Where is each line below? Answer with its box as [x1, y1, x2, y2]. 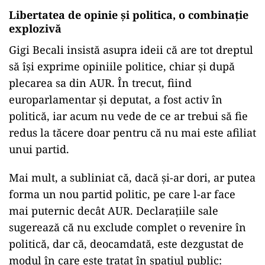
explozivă [9, 21, 62, 35]
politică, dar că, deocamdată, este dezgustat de [9, 237, 244, 251]
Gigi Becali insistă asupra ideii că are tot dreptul [9, 43, 253, 57]
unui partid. [9, 142, 69, 156]
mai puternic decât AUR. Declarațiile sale [9, 203, 218, 218]
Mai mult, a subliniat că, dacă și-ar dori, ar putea [9, 170, 256, 185]
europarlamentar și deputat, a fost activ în [9, 92, 222, 106]
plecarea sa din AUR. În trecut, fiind [9, 76, 192, 90]
